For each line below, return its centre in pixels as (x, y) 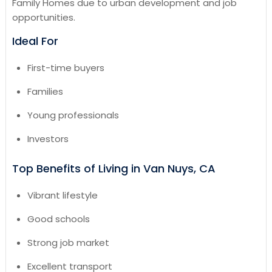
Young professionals (73, 115)
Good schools (58, 219)
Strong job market (68, 243)
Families (45, 92)
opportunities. (43, 18)
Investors (48, 139)
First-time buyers (66, 68)
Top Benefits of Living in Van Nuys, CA (114, 169)
